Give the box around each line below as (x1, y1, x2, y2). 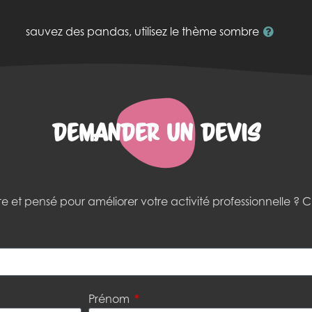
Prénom (88, 292, 132, 306)
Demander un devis (52, 118, 260, 147)
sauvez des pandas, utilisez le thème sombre (25, 24, 259, 38)
